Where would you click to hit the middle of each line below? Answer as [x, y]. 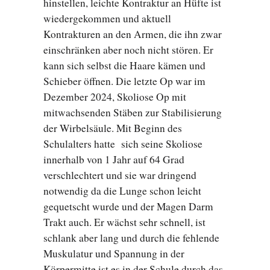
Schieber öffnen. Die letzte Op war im [124, 81]
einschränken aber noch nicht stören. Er [128, 50]
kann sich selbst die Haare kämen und [124, 66]
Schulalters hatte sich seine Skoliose [123, 144]
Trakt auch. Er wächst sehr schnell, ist [124, 222]
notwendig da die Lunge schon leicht [122, 191]
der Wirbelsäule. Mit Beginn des [113, 128]
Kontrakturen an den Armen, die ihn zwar [133, 34]
